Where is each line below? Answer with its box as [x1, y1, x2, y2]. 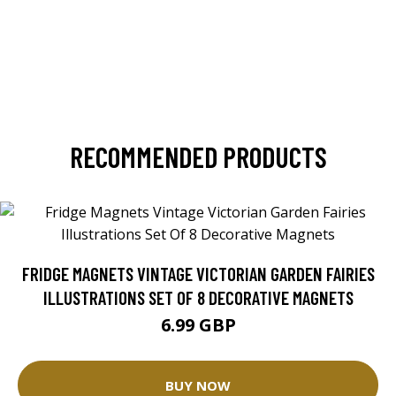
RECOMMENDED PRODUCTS [69, 140, 327, 174]
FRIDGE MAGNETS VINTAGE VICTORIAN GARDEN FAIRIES [21, 263, 375, 286]
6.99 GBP [160, 313, 236, 338]
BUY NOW [165, 376, 231, 394]
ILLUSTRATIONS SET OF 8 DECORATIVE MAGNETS [42, 286, 354, 309]
